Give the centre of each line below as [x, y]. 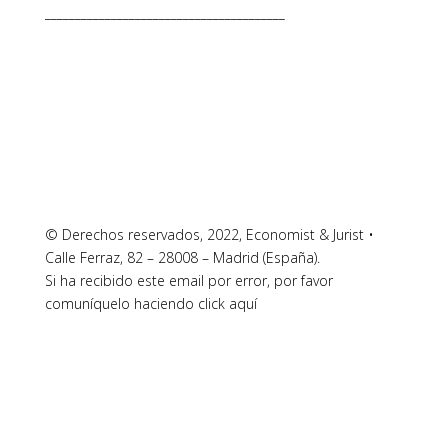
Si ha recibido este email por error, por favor [188, 280]
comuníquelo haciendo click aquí [150, 303]
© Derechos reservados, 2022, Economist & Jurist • [209, 234]
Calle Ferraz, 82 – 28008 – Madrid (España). [182, 257]
